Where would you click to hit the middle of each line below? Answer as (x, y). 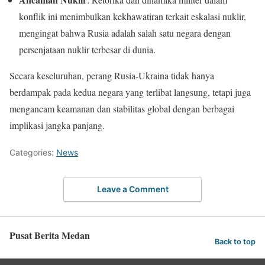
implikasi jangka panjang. (57, 125)
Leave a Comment (132, 189)
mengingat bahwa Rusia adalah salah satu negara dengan (125, 33)
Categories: (33, 152)
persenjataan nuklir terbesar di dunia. (87, 49)
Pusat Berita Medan (50, 235)
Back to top (235, 242)
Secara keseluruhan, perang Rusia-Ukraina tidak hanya (112, 75)
